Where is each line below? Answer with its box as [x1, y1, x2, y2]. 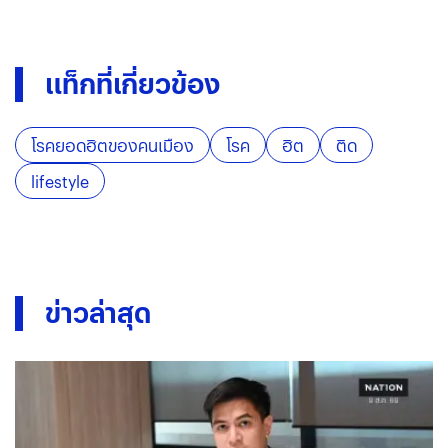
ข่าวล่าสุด [45, 294, 151, 332]
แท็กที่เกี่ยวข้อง [45, 65, 220, 103]
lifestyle [31, 170, 89, 194]
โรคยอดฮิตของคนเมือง [31, 134, 194, 158]
